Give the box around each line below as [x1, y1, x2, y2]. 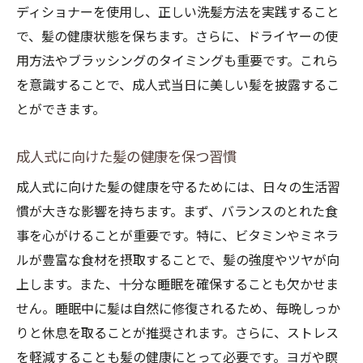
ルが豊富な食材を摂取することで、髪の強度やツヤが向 [16, 253, 340, 268]
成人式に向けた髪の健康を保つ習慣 [16, 149, 237, 165]
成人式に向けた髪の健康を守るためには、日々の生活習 [16, 180, 340, 195]
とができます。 [16, 102, 105, 117]
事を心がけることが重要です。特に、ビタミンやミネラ [16, 228, 339, 244]
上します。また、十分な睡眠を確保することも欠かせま [16, 277, 339, 293]
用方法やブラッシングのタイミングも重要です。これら [16, 53, 339, 69]
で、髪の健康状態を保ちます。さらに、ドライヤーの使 [16, 29, 338, 45]
